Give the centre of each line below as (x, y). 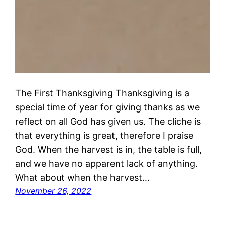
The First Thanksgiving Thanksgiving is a (102, 93)
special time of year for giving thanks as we (108, 107)
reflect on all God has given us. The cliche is (108, 122)
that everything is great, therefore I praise (104, 136)
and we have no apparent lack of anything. (107, 164)
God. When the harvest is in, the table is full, (109, 150)
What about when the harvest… (83, 178)
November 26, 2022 (53, 191)
